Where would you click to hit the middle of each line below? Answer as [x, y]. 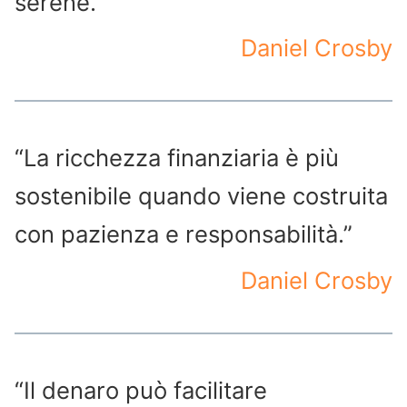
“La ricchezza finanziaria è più [177, 158]
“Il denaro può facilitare [141, 391]
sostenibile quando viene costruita [201, 196]
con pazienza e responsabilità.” [184, 234]
